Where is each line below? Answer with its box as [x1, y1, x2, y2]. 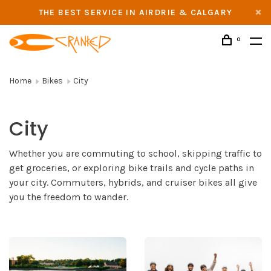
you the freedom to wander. [9, 191, 128, 203]
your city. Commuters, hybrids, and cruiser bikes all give [9, 177, 257, 188]
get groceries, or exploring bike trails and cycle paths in [9, 162, 254, 174]
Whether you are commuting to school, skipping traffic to [9, 148, 262, 159]
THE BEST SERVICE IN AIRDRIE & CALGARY [38, 7, 233, 18]
